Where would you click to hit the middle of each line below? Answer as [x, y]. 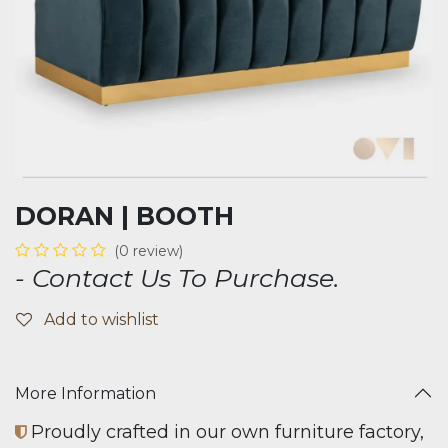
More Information [85, 393]
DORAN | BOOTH [124, 216]
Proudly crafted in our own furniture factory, [225, 432]
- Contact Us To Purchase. [177, 278]
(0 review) [148, 251]
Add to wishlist [101, 319]
